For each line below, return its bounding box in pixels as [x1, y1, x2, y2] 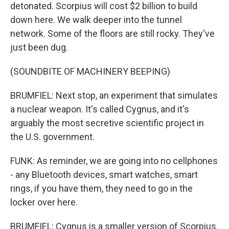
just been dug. [10, 42, 68, 53]
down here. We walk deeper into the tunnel [10, 14, 182, 25]
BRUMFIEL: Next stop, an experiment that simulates [10, 90, 218, 101]
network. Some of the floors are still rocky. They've [10, 28, 215, 39]
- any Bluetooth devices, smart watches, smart [10, 169, 198, 180]
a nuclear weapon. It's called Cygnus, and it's [10, 104, 189, 114]
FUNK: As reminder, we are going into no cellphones [10, 155, 218, 166]
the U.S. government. [10, 131, 95, 142]
